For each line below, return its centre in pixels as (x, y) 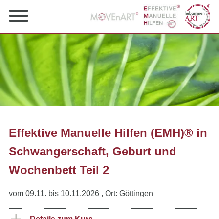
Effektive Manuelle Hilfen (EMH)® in (108, 133)
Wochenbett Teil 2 (59, 170)
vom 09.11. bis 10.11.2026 (54, 194)
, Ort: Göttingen (127, 194)
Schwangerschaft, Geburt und (93, 152)
